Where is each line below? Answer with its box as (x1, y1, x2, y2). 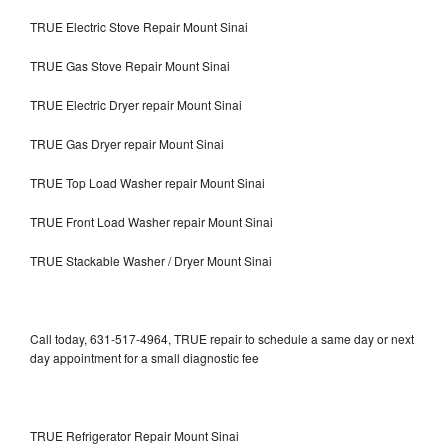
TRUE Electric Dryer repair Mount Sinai (30, 95, 242, 113)
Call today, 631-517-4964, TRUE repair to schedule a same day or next (30, 329, 414, 347)
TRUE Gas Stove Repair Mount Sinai (30, 56, 230, 74)
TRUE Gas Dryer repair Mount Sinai (30, 134, 224, 152)
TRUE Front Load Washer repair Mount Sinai (30, 212, 273, 230)
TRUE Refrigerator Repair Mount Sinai (30, 426, 239, 444)
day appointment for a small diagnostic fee (30, 348, 259, 366)
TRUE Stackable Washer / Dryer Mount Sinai (30, 251, 272, 269)
